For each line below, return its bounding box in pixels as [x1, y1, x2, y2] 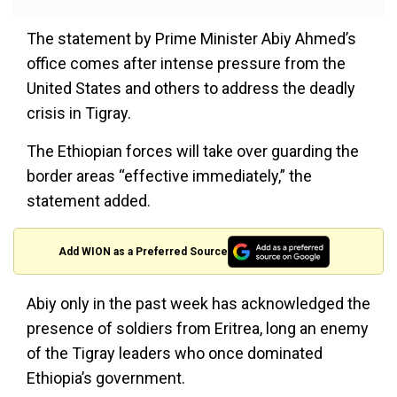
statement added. [27, 191, 151, 211]
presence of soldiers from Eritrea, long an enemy [27, 319, 369, 339]
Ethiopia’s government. [27, 369, 185, 388]
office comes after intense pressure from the [27, 54, 346, 74]
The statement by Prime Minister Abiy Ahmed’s [27, 29, 356, 49]
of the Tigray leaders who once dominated [27, 344, 323, 363]
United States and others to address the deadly [27, 79, 355, 98]
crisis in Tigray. [27, 104, 131, 123]
